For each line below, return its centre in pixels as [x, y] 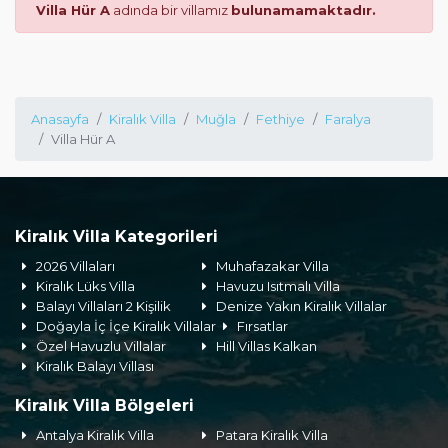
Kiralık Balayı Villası [95, 366]
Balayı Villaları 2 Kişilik [104, 306]
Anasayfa [60, 119]
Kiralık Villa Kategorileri [116, 236]
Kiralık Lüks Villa [86, 286]
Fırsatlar [263, 326]
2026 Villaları [76, 266]
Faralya [348, 119]
